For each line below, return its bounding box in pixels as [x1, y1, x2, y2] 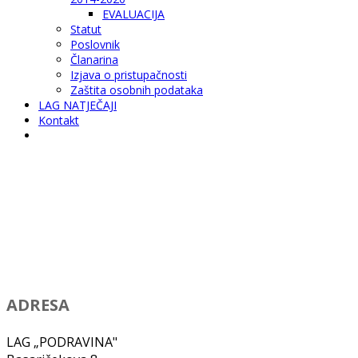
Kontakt [38, 112, 79, 128]
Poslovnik [70, 36, 120, 52]
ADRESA [6, 293, 70, 316]
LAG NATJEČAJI [38, 97, 117, 113]
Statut [70, 21, 101, 37]
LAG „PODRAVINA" [6, 332, 117, 351]
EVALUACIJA [102, 6, 165, 22]
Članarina [70, 51, 118, 67]
